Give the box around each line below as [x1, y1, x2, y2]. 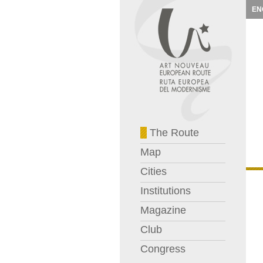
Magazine [140, 204, 186, 216]
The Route [146, 127, 199, 139]
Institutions [140, 185, 191, 197]
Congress [140, 243, 186, 255]
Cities [140, 166, 167, 177]
